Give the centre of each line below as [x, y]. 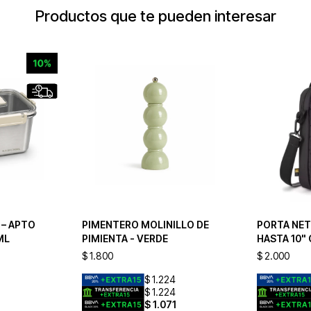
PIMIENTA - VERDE [125, 238]
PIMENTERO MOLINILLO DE [145, 224]
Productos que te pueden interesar [155, 16]
